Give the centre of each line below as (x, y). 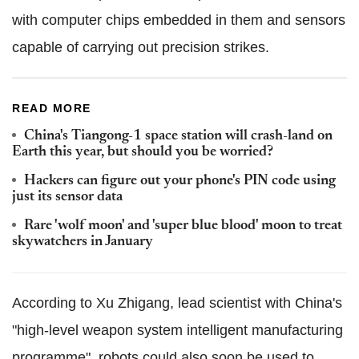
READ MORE (52, 108)
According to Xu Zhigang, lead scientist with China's (177, 303)
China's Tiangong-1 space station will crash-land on (178, 136)
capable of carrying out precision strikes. (141, 47)
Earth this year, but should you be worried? (143, 152)
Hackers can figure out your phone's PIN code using (180, 181)
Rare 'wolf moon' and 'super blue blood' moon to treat (183, 226)
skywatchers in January (83, 242)
